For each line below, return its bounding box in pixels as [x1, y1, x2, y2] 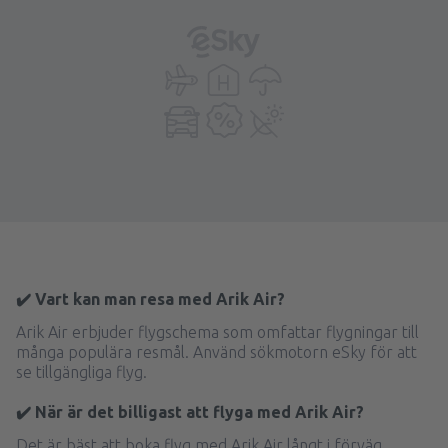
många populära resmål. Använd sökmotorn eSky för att [16, 343, 417, 361]
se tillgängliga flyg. [16, 363, 147, 381]
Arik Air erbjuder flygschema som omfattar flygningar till [16, 323, 419, 341]
